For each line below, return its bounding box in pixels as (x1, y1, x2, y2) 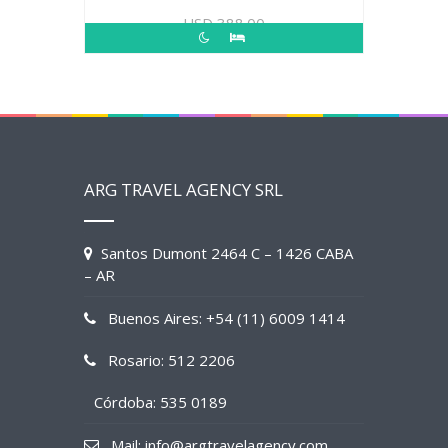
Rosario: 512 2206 (96, 350, 235, 370)
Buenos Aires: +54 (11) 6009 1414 (96, 308, 345, 328)
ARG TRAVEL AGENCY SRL (84, 178, 283, 201)
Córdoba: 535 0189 (94, 392, 227, 412)
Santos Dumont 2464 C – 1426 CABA (93, 243, 353, 263)
